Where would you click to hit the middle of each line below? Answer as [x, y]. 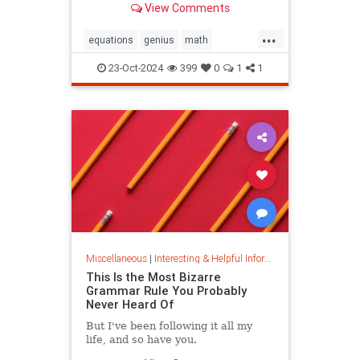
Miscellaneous [116, 258]
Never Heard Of [130, 304]
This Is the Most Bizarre [153, 276]
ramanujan [112, 92]
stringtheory [174, 92]
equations [111, 40]
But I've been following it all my [169, 325]
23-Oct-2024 [135, 68]
